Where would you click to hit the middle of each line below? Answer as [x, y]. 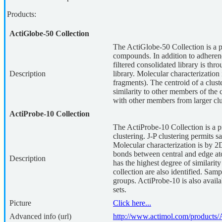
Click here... [132, 203]
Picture [20, 203]
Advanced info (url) [40, 216]
